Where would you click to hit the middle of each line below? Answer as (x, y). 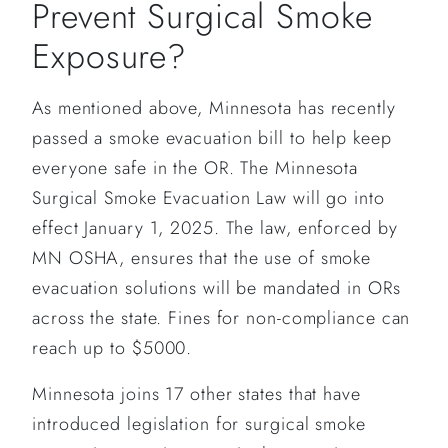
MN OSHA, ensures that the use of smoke (202, 258)
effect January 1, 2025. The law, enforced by (215, 228)
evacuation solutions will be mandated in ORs (216, 288)
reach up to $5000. (112, 348)
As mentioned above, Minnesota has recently (214, 108)
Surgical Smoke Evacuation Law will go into (208, 198)
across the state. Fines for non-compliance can (221, 318)
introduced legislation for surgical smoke (199, 424)
